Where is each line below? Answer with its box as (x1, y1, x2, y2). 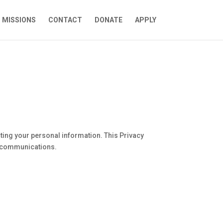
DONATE (94, 16, 122, 24)
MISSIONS (1, 16, 36, 24)
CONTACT (48, 16, 82, 24)
